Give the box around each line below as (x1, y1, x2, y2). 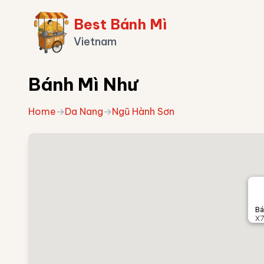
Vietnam (74, 34, 117, 48)
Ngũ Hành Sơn (112, 105, 174, 117)
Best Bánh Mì (74, 15, 167, 33)
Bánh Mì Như (28, 73, 138, 95)
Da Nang (65, 105, 103, 117)
